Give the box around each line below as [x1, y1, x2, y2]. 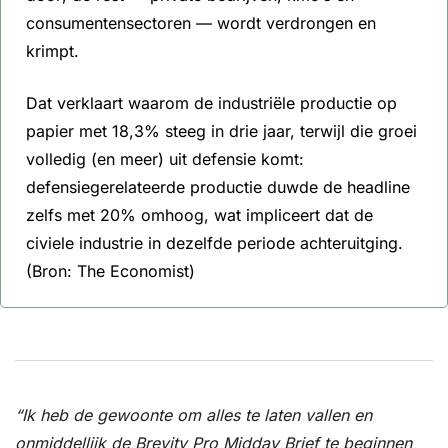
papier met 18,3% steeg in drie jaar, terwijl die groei [26, 121, 417, 142]
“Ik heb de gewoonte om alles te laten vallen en [15, 405, 372, 426]
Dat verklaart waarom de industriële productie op [26, 93, 397, 114]
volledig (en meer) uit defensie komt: [26, 149, 304, 170]
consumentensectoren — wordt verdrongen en [26, 13, 376, 34]
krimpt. [26, 41, 84, 62]
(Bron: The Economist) [26, 261, 195, 282]
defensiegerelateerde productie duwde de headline [26, 177, 410, 198]
